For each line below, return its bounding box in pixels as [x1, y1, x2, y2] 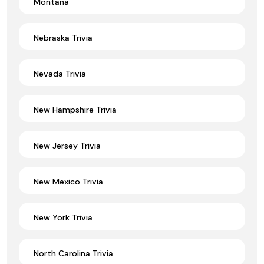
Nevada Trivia [34, 68, 86, 79]
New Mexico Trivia [34, 176, 103, 187]
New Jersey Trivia [34, 140, 101, 151]
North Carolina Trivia [34, 247, 113, 259]
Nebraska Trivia [34, 32, 93, 43]
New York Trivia [34, 212, 93, 223]
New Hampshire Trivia [34, 104, 117, 115]
